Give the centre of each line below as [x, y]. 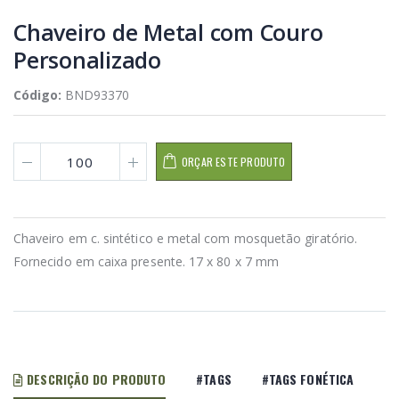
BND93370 [97, 95]
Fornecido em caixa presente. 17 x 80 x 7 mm [147, 262]
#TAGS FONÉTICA [308, 379]
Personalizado [87, 60]
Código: [39, 95]
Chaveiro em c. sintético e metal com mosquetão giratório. [185, 239]
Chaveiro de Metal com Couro [168, 33]
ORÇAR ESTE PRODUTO [234, 162]
